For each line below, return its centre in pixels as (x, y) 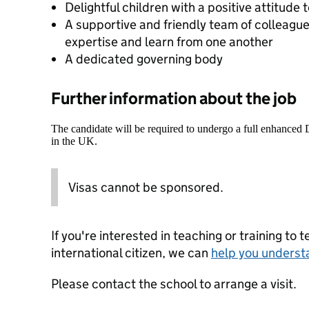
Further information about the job (174, 98)
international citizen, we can (131, 253)
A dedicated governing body (144, 59)
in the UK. (74, 141)
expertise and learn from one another (169, 42)
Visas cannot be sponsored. (146, 187)
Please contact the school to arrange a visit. (174, 284)
